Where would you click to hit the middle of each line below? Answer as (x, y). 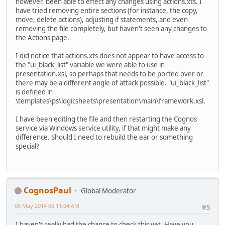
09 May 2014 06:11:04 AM (47, 205)
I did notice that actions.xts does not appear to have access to (110, 56)
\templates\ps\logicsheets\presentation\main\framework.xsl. (110, 101)
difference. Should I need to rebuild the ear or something (104, 137)
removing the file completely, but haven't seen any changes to (111, 29)
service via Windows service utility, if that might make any (103, 128)
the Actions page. (42, 38)
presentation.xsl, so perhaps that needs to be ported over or (109, 74)
